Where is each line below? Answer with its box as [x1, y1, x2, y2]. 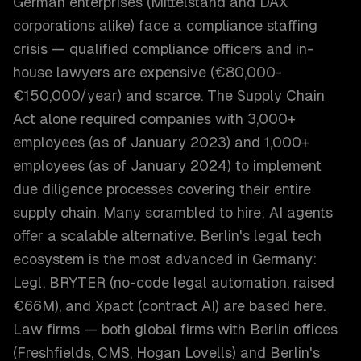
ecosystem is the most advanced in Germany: [13, 251, 317, 268]
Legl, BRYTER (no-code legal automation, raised [13, 274, 334, 291]
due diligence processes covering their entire [13, 180, 311, 197]
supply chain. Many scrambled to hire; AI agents [13, 204, 333, 221]
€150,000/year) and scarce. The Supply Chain [13, 87, 325, 104]
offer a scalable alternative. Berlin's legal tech [13, 227, 322, 244]
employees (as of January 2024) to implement [13, 157, 322, 174]
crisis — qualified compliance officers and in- [13, 40, 313, 57]
